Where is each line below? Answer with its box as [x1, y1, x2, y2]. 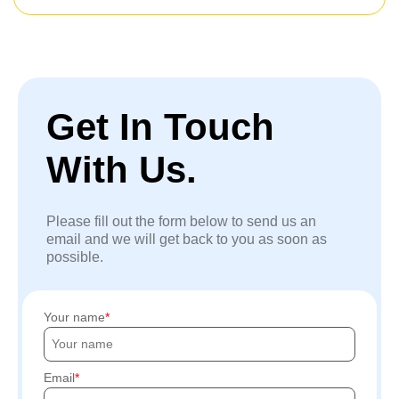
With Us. [46, 148, 197, 191]
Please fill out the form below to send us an [46, 213, 316, 229]
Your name [44, 309, 105, 324]
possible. [46, 248, 103, 265]
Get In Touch [46, 105, 274, 148]
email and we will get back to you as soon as [46, 231, 327, 247]
